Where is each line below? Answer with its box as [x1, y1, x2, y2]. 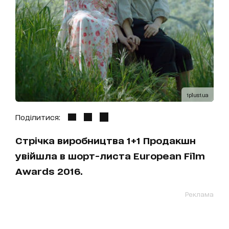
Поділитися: [15, 112, 60, 121]
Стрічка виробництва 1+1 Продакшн [15, 134, 196, 146]
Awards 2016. [15, 165, 83, 176]
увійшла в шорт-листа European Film [15, 150, 205, 161]
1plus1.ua [187, 91, 209, 98]
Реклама [185, 190, 214, 198]
